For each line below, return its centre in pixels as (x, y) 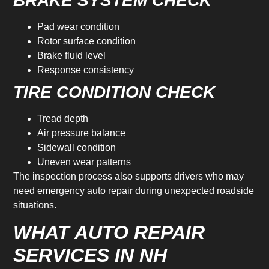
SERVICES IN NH (90, 255)
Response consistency (86, 70)
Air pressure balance (82, 133)
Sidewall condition (77, 147)
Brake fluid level (72, 55)
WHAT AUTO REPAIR (109, 233)
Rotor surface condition (87, 41)
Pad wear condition (79, 26)
